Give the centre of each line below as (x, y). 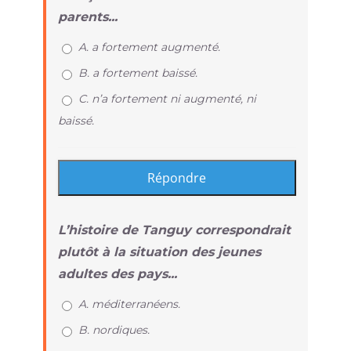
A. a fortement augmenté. (149, 47)
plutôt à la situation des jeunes (159, 251)
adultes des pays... (117, 273)
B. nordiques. (114, 329)
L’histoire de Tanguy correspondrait (174, 230)
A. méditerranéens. (129, 304)
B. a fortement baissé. (138, 72)
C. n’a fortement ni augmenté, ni (167, 98)
